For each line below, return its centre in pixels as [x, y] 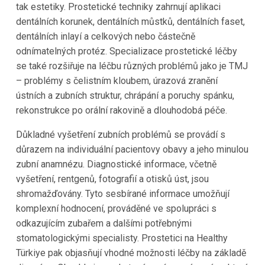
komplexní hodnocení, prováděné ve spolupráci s [116, 208]
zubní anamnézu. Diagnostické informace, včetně [116, 164]
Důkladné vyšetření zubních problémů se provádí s [120, 134]
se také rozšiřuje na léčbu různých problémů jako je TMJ [132, 66]
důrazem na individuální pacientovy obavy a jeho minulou [132, 149]
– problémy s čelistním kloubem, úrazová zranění [117, 80]
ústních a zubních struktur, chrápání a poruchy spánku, [125, 95]
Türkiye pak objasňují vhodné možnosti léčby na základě [131, 253]
